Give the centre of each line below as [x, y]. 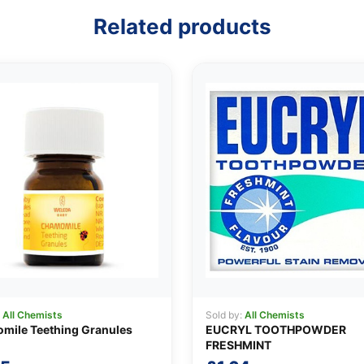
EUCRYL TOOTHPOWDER [276, 330]
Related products [182, 26]
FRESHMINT [238, 345]
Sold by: [225, 315]
